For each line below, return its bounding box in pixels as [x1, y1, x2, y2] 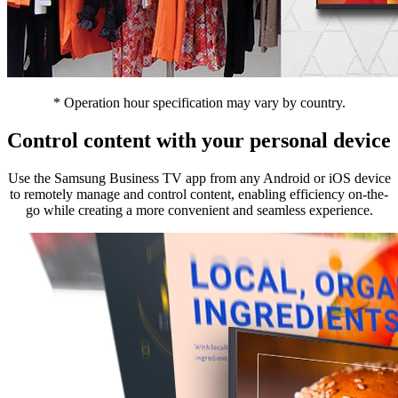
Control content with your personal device [7, 129, 391, 153]
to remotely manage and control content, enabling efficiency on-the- [10, 187, 388, 203]
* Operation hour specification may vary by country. [52, 95, 346, 111]
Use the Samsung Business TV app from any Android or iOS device [7, 171, 391, 187]
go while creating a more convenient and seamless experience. [25, 203, 373, 219]
